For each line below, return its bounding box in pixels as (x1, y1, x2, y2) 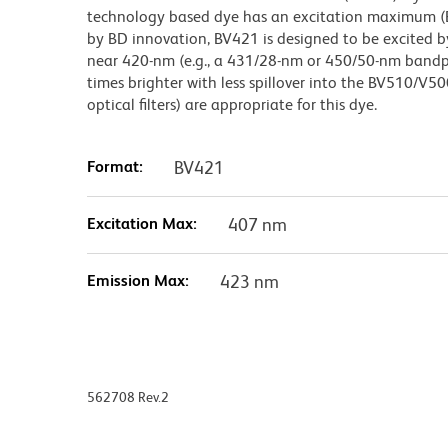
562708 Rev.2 (87, 389, 169, 406)
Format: (87, 157, 143, 177)
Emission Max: (87, 271, 189, 291)
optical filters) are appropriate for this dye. (87, 95, 377, 115)
